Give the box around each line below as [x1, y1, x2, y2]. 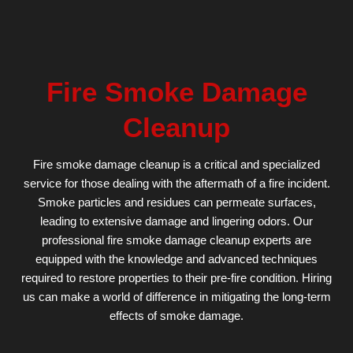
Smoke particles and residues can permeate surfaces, [37, 195, 316, 209]
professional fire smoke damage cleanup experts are [42, 233, 311, 247]
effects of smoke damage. [110, 309, 243, 322]
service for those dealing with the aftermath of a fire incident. [23, 176, 330, 190]
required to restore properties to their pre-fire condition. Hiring [21, 271, 332, 284]
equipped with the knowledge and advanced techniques [35, 252, 318, 266]
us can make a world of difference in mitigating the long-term [22, 290, 331, 303]
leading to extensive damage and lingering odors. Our [40, 214, 313, 228]
